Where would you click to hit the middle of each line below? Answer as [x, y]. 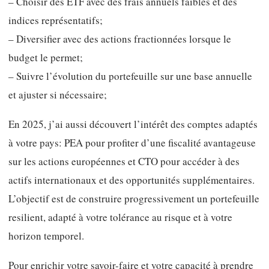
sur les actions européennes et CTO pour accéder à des [124, 161]
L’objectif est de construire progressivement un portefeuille [134, 198]
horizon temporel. [46, 235]
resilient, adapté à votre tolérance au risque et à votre [120, 217]
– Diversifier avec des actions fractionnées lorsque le [120, 39]
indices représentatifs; [56, 20]
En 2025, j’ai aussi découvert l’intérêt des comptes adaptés [133, 124]
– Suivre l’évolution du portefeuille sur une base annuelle [130, 76]
